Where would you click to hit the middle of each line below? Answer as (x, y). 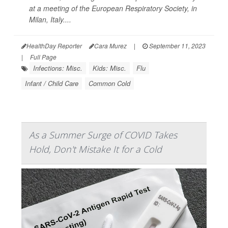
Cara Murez (110, 46)
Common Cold (109, 83)
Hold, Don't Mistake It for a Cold (95, 149)
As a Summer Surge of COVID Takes (103, 135)
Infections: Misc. (58, 68)
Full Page (43, 57)
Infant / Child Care (52, 83)
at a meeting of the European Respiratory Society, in (113, 8)
